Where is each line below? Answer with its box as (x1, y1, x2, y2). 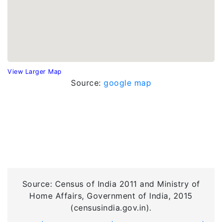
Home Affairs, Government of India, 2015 (29, 191, 193, 201)
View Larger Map (7, 68, 62, 75)
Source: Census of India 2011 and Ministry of (22, 179, 200, 189)
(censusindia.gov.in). (70, 203, 152, 213)
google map (104, 78, 151, 88)
